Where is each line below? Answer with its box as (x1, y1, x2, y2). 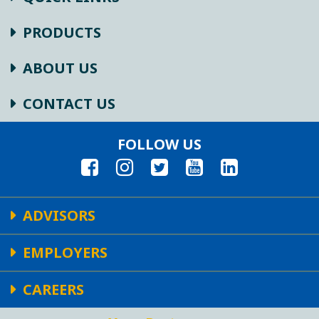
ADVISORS (23, 205, 95, 225)
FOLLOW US (117, 134, 202, 154)
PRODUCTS (23, 22, 101, 42)
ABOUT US (23, 58, 98, 78)
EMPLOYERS (23, 242, 108, 262)
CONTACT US (23, 93, 115, 113)
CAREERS (23, 279, 84, 299)
